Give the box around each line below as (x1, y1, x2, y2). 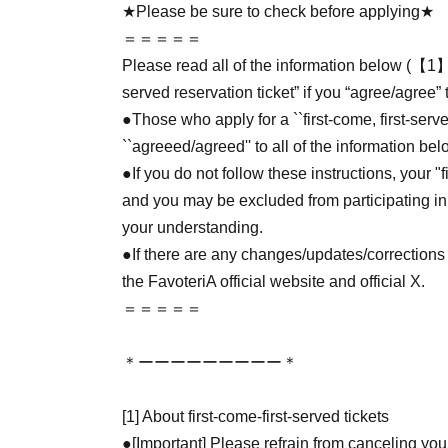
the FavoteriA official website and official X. (122, 272, 425, 290)
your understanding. (122, 218, 263, 236)
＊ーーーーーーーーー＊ (122, 353, 298, 371)
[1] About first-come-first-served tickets (122, 407, 389, 425)
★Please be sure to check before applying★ (122, 2, 434, 20)
